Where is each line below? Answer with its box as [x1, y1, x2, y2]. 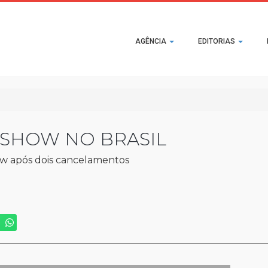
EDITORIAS [198, 37, 237, 45]
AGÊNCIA [135, 37, 168, 45]
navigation [111, 41, 197, 59]
